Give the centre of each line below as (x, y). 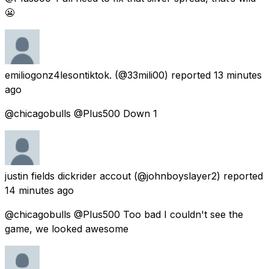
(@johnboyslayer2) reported (198, 176)
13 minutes (238, 75)
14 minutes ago (39, 191)
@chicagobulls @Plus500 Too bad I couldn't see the (124, 215)
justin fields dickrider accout (68, 176)
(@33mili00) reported (163, 75)
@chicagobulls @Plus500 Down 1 (81, 114)
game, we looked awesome (67, 229)
